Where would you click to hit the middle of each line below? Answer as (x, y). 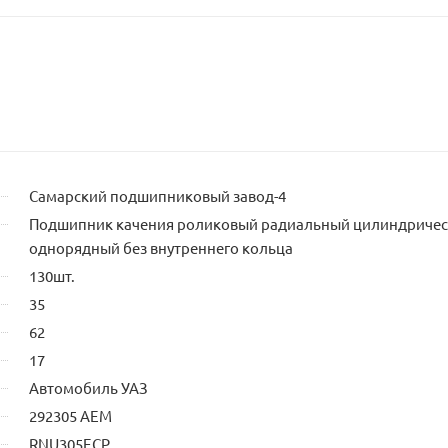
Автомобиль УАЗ (88, 387)
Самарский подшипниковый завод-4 (157, 195)
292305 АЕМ (70, 415)
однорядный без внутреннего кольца (161, 247)
